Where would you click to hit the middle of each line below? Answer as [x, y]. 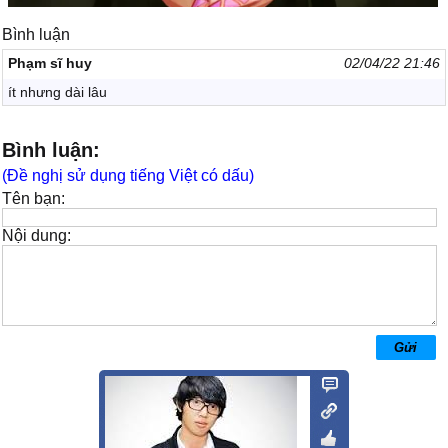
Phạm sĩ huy [50, 63]
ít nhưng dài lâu [58, 92]
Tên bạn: [34, 198]
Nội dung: [37, 235]
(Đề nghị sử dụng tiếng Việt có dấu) [128, 175]
